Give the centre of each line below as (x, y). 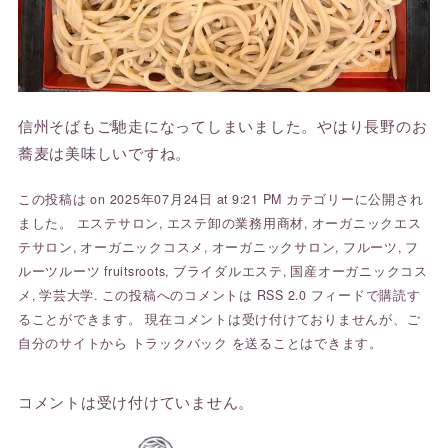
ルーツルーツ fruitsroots (91, 271)
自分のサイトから (74, 343)
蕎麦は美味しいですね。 (104, 153)
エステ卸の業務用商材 (235, 223)
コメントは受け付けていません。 (136, 402)
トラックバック (179, 343)
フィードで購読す (363, 295)
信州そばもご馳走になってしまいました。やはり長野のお (222, 126)
